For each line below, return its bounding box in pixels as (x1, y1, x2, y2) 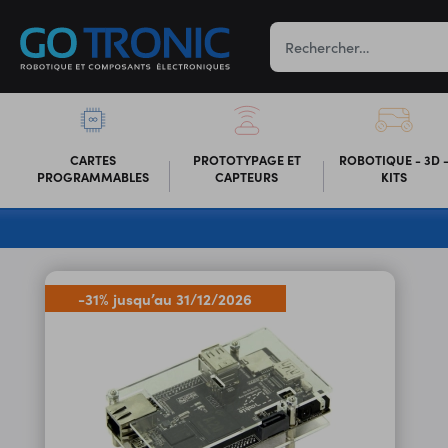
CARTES (69, 150, 116, 168)
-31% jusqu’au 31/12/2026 (78, 288, 253, 310)
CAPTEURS (215, 167, 279, 185)
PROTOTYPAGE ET (192, 150, 301, 168)
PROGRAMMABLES (36, 167, 149, 185)
